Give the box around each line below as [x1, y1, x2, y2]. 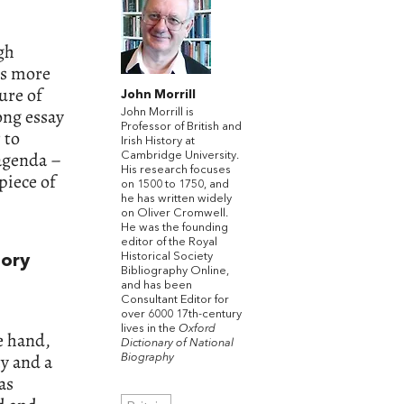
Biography [121, 351, 174, 363]
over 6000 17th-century [121, 308, 242, 320]
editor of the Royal [121, 235, 217, 248]
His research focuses [121, 163, 231, 176]
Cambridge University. [121, 149, 239, 161]
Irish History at [121, 134, 195, 147]
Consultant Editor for [121, 293, 229, 306]
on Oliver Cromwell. [121, 207, 228, 219]
